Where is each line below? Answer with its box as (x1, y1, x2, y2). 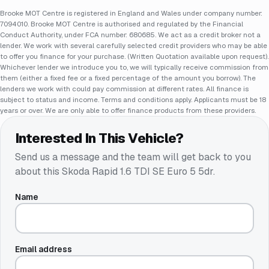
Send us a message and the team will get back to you (15, 150, 251, 163)
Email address (15, 243, 72, 255)
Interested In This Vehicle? (15, 129, 184, 148)
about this (15, 165, 62, 178)
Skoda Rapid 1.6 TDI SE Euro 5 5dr (62, 165, 213, 178)
